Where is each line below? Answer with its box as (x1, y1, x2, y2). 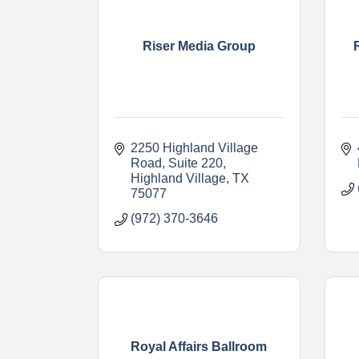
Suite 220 (168, 155, 223, 170)
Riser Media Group (142, 39, 256, 53)
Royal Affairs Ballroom (131, 340, 268, 353)
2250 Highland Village (131, 140, 258, 155)
